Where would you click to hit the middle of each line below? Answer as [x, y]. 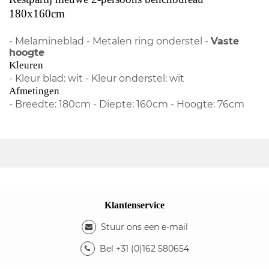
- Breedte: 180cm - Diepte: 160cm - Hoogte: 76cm [127, 104]
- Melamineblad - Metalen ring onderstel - [110, 41]
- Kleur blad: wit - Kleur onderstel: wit [97, 78]
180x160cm [37, 13]
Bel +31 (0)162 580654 [144, 248]
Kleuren [26, 65]
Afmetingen [34, 91]
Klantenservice [134, 205]
